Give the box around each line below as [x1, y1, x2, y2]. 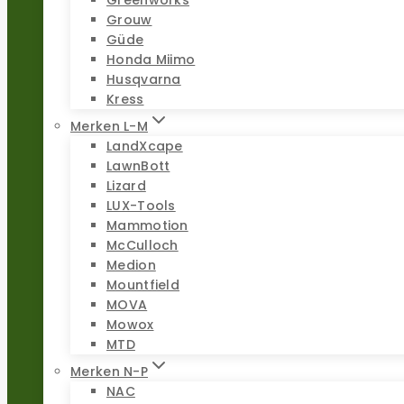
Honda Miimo [106, 50, 196, 69]
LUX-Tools [106, 196, 176, 215]
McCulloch [106, 235, 179, 254]
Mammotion [106, 216, 188, 234]
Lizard [106, 176, 146, 195]
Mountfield [106, 275, 179, 294]
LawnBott [106, 156, 170, 175]
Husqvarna [106, 69, 181, 88]
